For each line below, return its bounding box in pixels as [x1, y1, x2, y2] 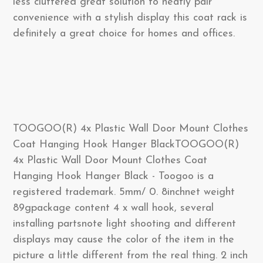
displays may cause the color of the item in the [13, 234, 234, 245]
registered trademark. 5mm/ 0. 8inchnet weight [13, 187, 235, 198]
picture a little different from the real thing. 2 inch [13, 250, 248, 261]
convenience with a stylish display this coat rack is [13, 12, 247, 23]
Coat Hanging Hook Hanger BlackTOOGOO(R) [13, 139, 239, 150]
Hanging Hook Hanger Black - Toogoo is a [13, 171, 214, 182]
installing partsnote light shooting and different [13, 218, 236, 230]
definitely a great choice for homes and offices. [13, 28, 235, 39]
